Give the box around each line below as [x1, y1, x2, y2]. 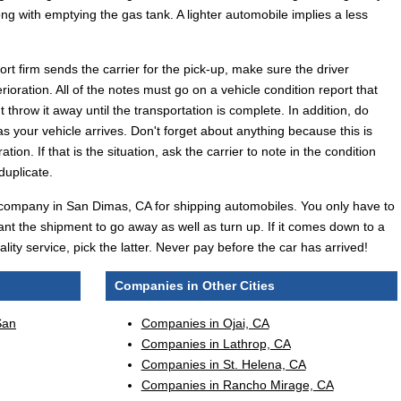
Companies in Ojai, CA [141, 316, 269, 331]
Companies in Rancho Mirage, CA [141, 378, 334, 393]
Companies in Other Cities [114, 278, 275, 293]
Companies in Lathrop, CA [141, 337, 291, 352]
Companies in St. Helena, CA [141, 357, 306, 372]
